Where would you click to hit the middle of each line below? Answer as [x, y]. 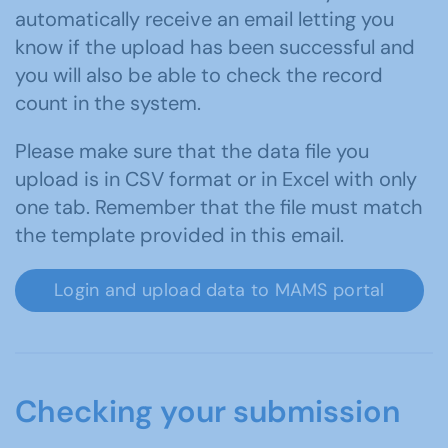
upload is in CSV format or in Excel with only [216, 179]
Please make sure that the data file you [192, 151]
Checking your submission [207, 412]
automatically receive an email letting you [204, 19]
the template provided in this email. [179, 235]
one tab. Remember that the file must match [219, 207]
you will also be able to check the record [199, 75]
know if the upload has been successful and [215, 47]
